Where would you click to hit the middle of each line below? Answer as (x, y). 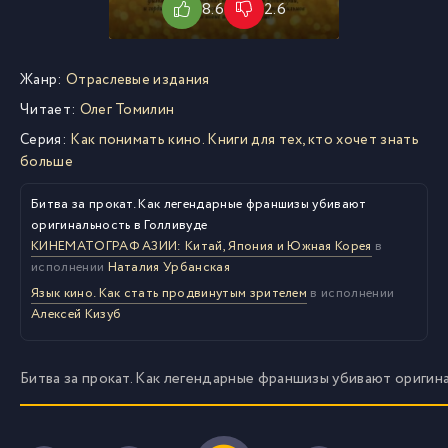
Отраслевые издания (137, 80)
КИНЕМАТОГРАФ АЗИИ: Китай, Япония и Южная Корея (201, 246)
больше (46, 162)
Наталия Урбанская (168, 267)
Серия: (43, 140)
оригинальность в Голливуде (119, 225)
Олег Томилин (125, 110)
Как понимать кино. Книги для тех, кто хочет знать (244, 140)
